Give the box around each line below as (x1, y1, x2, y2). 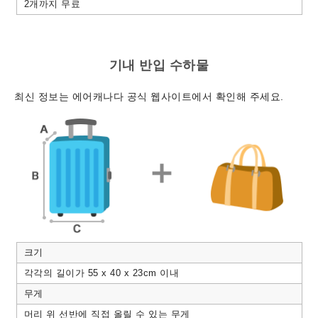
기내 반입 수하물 (109, 58, 209, 73)
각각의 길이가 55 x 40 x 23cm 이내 (23, 268, 179, 279)
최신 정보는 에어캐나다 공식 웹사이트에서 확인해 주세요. (14, 91, 284, 103)
